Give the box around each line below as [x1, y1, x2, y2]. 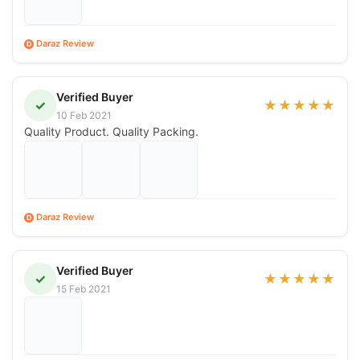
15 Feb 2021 [56, 282, 111, 295]
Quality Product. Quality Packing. [24, 124, 198, 138]
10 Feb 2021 [56, 108, 112, 121]
